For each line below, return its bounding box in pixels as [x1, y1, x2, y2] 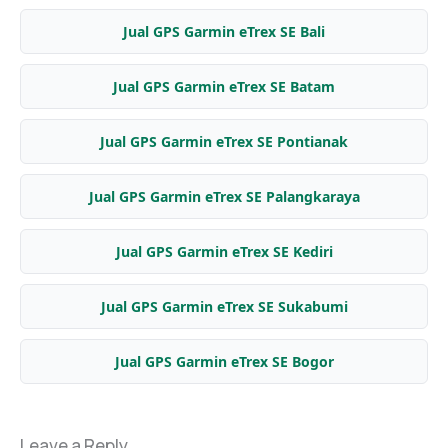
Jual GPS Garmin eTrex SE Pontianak [100, 131, 348, 151]
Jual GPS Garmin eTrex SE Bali [123, 21, 325, 41]
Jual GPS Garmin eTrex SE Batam [113, 76, 335, 96]
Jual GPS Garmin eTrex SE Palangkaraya [88, 186, 360, 206]
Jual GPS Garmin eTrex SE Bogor [114, 351, 334, 371]
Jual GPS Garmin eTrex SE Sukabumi [100, 296, 348, 316]
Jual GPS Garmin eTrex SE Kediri [115, 241, 333, 261]
